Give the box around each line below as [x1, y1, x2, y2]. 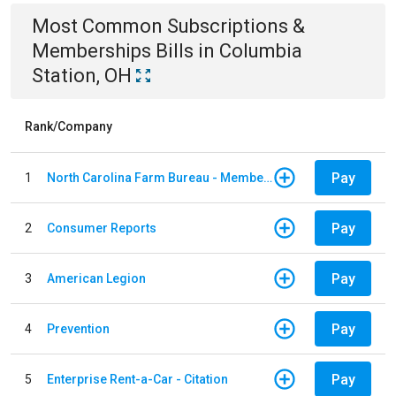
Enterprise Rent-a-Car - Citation [47, 371, 228, 386]
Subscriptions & [167, 15, 305, 37]
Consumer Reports [47, 220, 156, 235]
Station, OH [32, 65, 132, 87]
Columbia [219, 40, 302, 62]
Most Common [32, 15, 167, 37]
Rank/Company [25, 119, 112, 133]
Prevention [47, 321, 110, 336]
